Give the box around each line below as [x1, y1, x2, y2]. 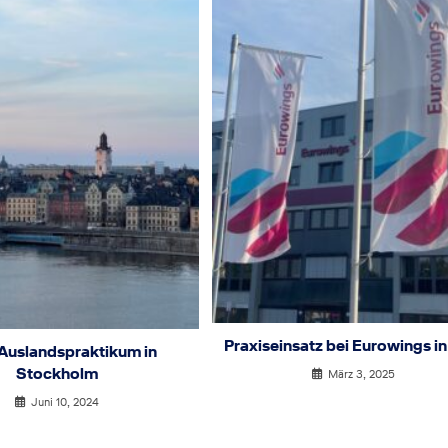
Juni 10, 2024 [31, 394, 100, 411]
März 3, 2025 [328, 365, 395, 382]
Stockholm [16, 363, 99, 385]
